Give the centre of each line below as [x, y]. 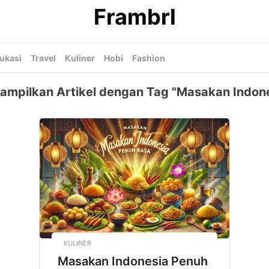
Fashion [149, 58]
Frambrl [134, 17]
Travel [43, 58]
